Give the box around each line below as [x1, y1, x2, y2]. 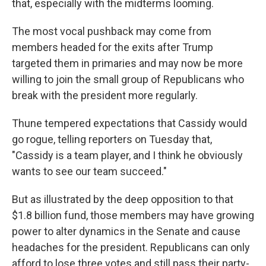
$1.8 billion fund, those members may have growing [12, 209, 254, 221]
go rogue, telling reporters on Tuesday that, [12, 133, 212, 145]
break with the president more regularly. [12, 89, 198, 102]
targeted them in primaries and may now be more [12, 57, 243, 69]
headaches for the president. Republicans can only [12, 241, 250, 254]
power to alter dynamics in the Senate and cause [12, 225, 240, 237]
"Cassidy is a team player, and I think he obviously [12, 149, 243, 161]
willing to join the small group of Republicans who [12, 73, 244, 85]
